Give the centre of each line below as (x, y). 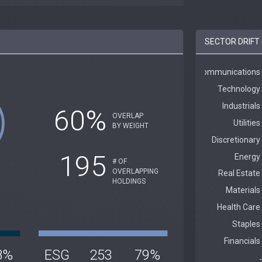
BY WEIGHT (130, 125)
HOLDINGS (129, 181)
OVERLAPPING (135, 171)
